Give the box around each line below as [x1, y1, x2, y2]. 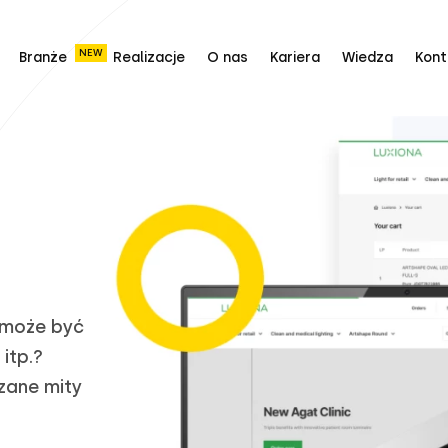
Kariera [270, 49, 320, 66]
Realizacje [113, 49, 185, 66]
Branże [19, 49, 67, 66]
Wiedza [342, 49, 393, 66]
